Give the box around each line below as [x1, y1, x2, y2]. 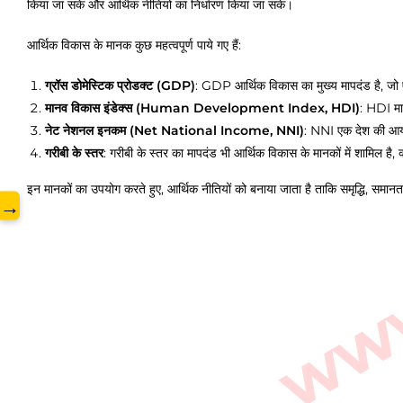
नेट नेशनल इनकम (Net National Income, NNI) [45, 122, 304, 139]
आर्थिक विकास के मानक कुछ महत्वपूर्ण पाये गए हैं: [27, 37, 241, 53]
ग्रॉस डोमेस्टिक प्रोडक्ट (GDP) [45, 77, 195, 94]
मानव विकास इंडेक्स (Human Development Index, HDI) [45, 100, 360, 116]
